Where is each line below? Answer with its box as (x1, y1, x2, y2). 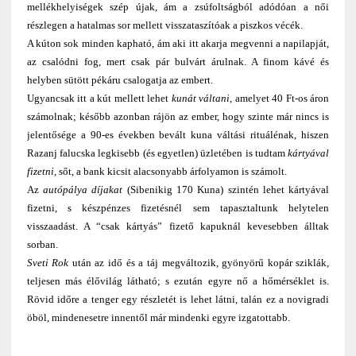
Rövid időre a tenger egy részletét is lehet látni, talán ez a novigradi (26, 293, 330, 306)
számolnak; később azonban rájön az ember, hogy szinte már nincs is (26, 110, 330, 123)
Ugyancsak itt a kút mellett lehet (26, 92, 172, 105)
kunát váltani (171, 92, 230, 105)
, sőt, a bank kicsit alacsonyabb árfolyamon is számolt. (53, 165, 287, 178)
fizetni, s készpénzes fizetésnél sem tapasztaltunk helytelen (26, 202, 330, 215)
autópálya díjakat (42, 184, 123, 196)
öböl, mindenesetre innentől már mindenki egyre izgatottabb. (26, 311, 290, 324)
